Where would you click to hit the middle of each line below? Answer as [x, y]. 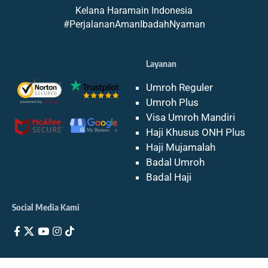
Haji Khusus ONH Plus [196, 133]
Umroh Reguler [179, 88]
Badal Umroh [175, 162]
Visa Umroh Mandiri [191, 118]
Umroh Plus [172, 103]
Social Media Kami [46, 207]
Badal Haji [169, 177]
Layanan [161, 64]
